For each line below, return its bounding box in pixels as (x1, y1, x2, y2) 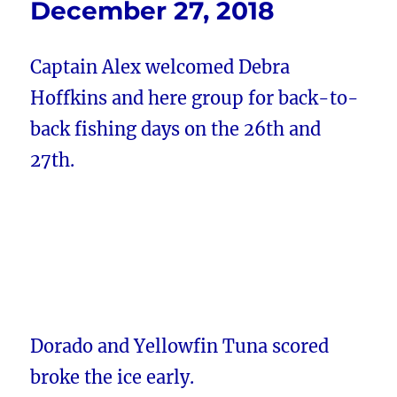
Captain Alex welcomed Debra (30, 56, 291, 79)
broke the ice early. (30, 366, 195, 389)
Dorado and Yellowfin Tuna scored (30, 335, 330, 358)
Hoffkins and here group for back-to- (30, 87, 360, 110)
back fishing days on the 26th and (30, 118, 322, 141)
